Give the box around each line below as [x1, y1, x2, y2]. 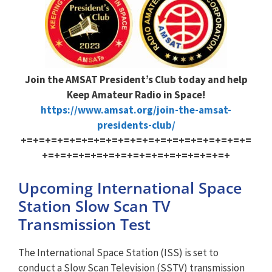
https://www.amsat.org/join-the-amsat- [41, 103, 231, 117]
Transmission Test [18, 214, 151, 234]
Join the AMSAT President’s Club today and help [24, 72, 248, 86]
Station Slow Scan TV [18, 195, 171, 216]
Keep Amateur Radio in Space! [67, 87, 205, 101]
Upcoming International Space [18, 177, 242, 198]
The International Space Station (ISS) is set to [18, 246, 219, 259]
